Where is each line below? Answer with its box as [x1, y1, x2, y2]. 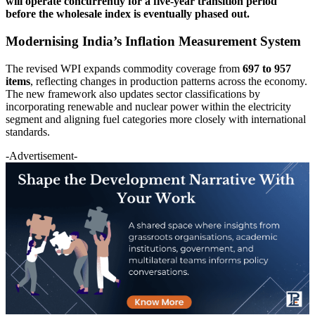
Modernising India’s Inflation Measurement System [6, 33, 301, 49]
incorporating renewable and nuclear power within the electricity [6, 100, 291, 112]
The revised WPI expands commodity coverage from [6, 62, 243, 75]
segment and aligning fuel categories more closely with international [6, 112, 306, 125]
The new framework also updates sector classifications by [6, 87, 260, 100]
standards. [6, 125, 50, 138]
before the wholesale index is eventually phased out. [6, 8, 250, 20]
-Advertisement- [6, 149, 77, 162]
